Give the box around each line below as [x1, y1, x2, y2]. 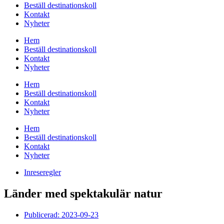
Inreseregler [24, 168, 61, 176]
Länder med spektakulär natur [4, 186, 162, 200]
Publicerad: [24, 210, 61, 219]
